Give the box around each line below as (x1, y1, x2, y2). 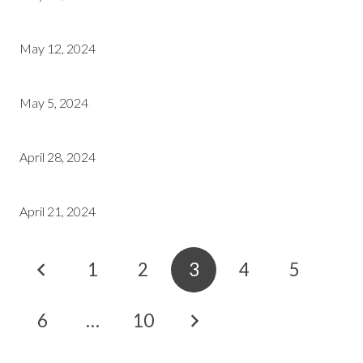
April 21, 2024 (19, 203, 96, 219)
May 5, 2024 (19, 95, 88, 110)
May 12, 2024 (19, 41, 96, 56)
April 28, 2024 (19, 149, 96, 164)
